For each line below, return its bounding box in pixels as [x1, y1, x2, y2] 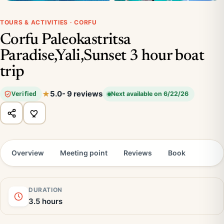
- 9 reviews [62, 89, 102, 98]
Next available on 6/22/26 [111, 90, 188, 97]
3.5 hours [28, 196, 62, 206]
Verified [11, 89, 36, 98]
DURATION [28, 186, 62, 193]
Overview [11, 148, 44, 157]
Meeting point [60, 148, 107, 157]
